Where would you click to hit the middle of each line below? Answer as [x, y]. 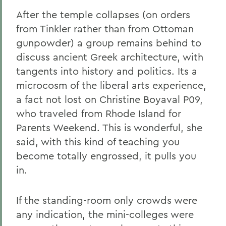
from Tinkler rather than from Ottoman [105, 29]
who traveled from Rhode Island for [99, 113]
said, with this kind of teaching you [98, 142]
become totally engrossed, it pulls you [106, 156]
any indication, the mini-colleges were [105, 214]
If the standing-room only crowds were [107, 200]
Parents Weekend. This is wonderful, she [109, 127]
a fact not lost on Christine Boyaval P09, [109, 99]
